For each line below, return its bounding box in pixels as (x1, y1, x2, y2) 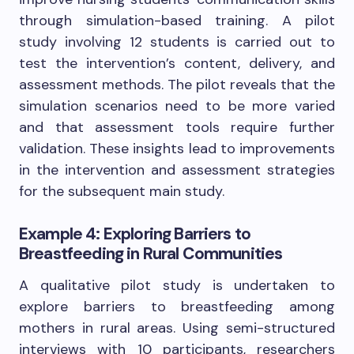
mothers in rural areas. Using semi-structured (19, 318, 335, 338)
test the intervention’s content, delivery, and (19, 54, 335, 73)
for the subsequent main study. (19, 182, 224, 201)
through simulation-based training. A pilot (19, 11, 335, 31)
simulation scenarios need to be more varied (19, 96, 335, 116)
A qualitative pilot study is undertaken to (19, 276, 335, 296)
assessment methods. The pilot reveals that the (19, 75, 335, 95)
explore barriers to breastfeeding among (19, 297, 335, 317)
